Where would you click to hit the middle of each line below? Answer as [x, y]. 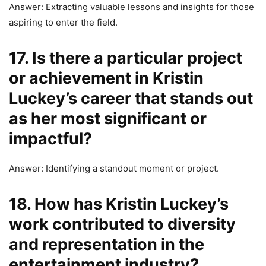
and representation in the [107, 245]
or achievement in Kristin [106, 78]
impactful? [50, 139]
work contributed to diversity [122, 224]
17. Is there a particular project [126, 58]
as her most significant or [108, 119]
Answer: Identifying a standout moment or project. [114, 169]
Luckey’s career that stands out [131, 99]
